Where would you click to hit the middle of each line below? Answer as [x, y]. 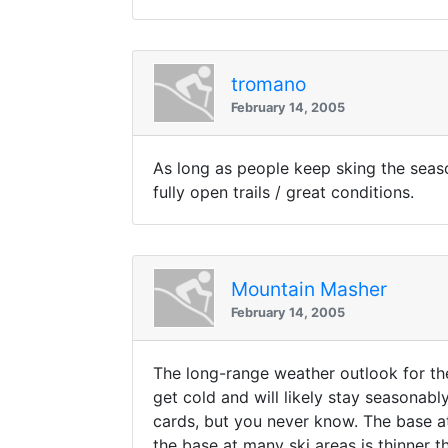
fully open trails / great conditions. [283, 192]
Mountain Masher [309, 288]
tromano [268, 83]
